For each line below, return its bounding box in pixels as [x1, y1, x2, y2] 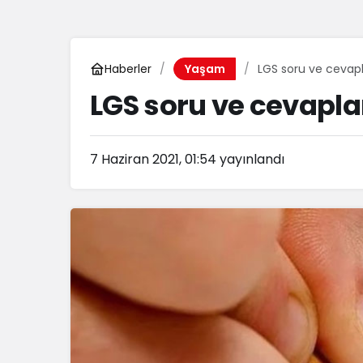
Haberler [105, 60, 152, 77]
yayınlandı [216, 150, 284, 169]
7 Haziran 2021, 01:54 [90, 150, 216, 169]
